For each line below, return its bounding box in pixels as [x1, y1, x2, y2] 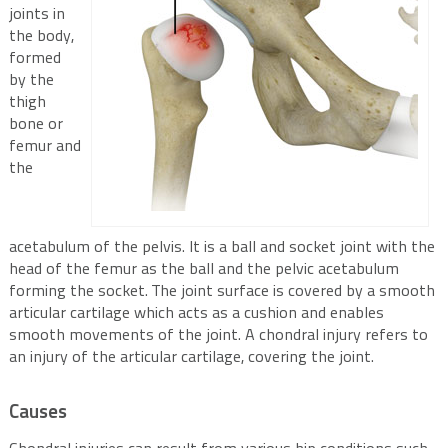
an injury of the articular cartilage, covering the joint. [8, 350, 374, 366]
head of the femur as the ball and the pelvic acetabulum [8, 262, 399, 278]
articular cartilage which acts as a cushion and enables [8, 306, 384, 322]
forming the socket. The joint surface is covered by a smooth [8, 284, 435, 300]
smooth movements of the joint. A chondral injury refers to [8, 328, 428, 344]
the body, [8, 29, 74, 45]
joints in [8, 7, 65, 23]
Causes [8, 404, 67, 423]
